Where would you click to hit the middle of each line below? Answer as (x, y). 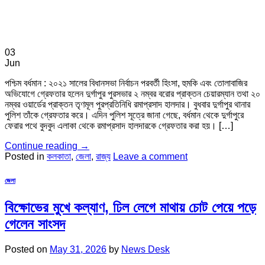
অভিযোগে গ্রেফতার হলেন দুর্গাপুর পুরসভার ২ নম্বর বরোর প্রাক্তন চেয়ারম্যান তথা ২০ (132, 94)
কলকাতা (59, 157)
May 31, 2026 (78, 250)
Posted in (26, 157)
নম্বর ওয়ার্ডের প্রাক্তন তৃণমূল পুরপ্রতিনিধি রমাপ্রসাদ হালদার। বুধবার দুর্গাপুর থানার (127, 105)
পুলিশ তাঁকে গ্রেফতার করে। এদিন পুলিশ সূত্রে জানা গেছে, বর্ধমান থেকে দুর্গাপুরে (124, 115)
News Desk (146, 250)
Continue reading (42, 146)
